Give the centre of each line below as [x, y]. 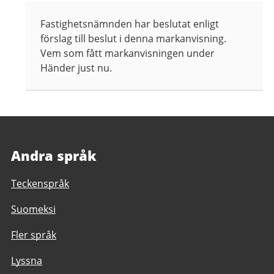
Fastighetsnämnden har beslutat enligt [130, 24]
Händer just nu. [76, 68]
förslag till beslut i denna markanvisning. [133, 39]
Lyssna [27, 261]
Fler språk [34, 235]
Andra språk [54, 156]
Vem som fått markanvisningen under [128, 54]
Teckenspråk [40, 184]
